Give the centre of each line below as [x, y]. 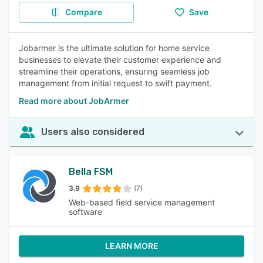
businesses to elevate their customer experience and [120, 60]
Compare [83, 12]
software [86, 212]
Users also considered [93, 132]
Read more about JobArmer [74, 101]
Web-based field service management [142, 202]
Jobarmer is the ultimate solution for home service [114, 48]
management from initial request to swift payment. [115, 83]
